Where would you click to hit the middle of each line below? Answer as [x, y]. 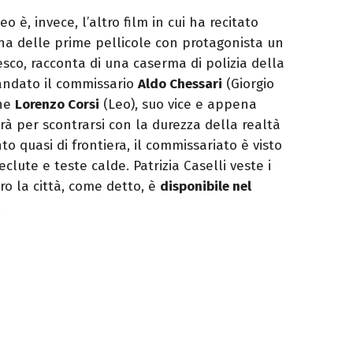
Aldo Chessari [180, 84]
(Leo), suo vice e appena [178, 105]
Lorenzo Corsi [57, 105]
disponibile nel [206, 187]
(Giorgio [248, 84]
